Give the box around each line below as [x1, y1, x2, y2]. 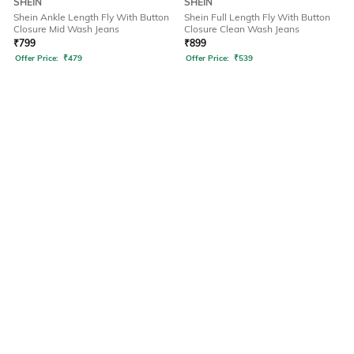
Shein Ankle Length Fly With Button [13, 11, 169, 24]
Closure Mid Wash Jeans [13, 23, 119, 36]
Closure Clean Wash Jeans [184, 23, 299, 36]
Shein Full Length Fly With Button [184, 11, 330, 24]
